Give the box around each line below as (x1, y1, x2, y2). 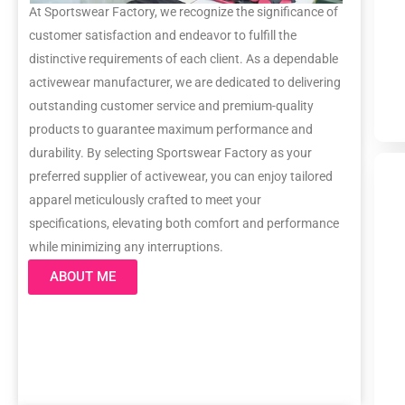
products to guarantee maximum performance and (29, 121, 313, 137)
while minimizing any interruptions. (29, 239, 223, 254)
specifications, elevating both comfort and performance (29, 215, 339, 231)
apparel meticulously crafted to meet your (29, 192, 261, 207)
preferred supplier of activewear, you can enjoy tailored (29, 168, 333, 184)
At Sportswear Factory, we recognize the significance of (29, 4, 338, 19)
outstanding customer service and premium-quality (29, 98, 314, 113)
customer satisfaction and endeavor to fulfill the (29, 27, 297, 42)
